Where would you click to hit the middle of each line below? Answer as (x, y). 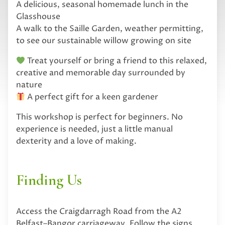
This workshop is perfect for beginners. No (99, 117)
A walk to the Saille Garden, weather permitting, (110, 28)
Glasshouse (38, 16)
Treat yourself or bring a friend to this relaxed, (116, 61)
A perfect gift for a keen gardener (92, 97)
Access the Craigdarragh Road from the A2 (99, 211)
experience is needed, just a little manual (94, 129)
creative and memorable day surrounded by (101, 73)
